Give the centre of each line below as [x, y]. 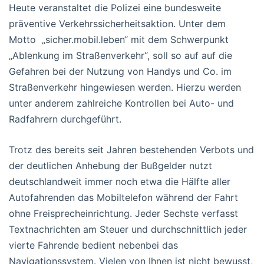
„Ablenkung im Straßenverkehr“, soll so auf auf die [121, 55]
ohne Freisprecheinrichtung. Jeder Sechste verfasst [123, 213]
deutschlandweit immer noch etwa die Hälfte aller [120, 181]
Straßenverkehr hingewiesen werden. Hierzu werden [125, 87]
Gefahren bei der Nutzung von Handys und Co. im [120, 71]
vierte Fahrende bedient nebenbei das [93, 245]
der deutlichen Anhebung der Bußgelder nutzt [110, 165]
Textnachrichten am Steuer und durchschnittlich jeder [128, 229]
